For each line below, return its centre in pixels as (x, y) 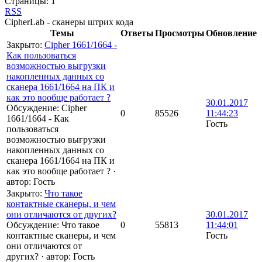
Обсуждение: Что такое (53, 225)
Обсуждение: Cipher (46, 108)
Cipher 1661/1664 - (81, 45)
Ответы (137, 33)
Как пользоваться (41, 56)
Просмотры (180, 33)
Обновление (231, 33)
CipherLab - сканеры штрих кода (69, 22)
